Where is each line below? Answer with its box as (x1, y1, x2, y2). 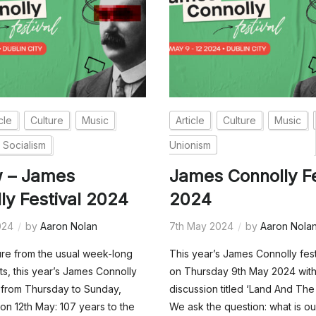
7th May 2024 (169, 220, 234, 233)
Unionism (169, 139, 212, 152)
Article (176, 114, 205, 127)
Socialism (3, 139, 47, 152)
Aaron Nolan (40, 220, 98, 233)
